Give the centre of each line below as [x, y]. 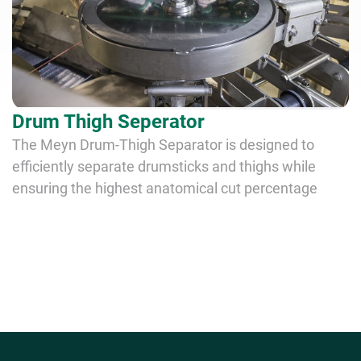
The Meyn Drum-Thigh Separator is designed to [163, 144]
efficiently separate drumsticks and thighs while [164, 166]
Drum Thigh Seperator [108, 121]
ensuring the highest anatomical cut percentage [164, 188]
